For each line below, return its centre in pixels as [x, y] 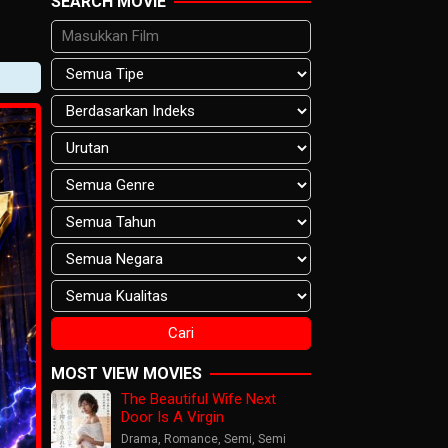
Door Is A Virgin [172, 416]
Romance [191, 438]
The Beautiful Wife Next [198, 398]
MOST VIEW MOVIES [126, 373]
